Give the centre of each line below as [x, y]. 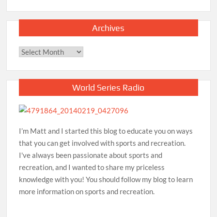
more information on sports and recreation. [87, 192]
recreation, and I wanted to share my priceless [92, 167]
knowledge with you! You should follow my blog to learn [106, 179]
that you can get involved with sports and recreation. [102, 143]
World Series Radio [108, 88]
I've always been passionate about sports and [91, 155]
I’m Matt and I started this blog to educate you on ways [106, 131]
